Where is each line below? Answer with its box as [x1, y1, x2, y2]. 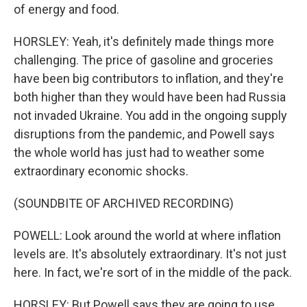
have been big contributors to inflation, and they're [14, 71, 284, 86]
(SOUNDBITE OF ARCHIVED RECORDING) [14, 196, 234, 210]
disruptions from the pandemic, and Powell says [14, 127, 275, 141]
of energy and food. [14, 2, 119, 16]
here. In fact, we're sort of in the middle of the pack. [14, 265, 292, 280]
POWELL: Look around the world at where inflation [14, 228, 281, 243]
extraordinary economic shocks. [14, 164, 188, 178]
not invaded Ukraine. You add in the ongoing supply [14, 108, 287, 123]
